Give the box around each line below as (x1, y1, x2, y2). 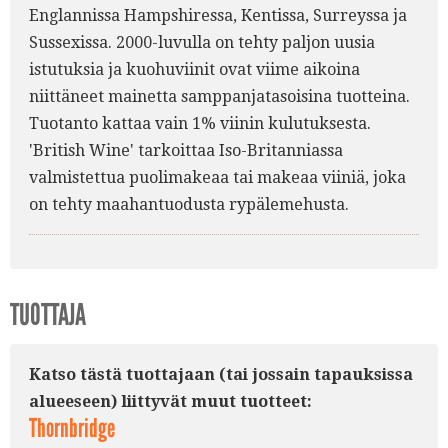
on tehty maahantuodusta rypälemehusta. (29, 195, 349, 215)
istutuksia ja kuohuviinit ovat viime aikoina (29, 60, 360, 80)
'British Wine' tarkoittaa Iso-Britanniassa (29, 141, 343, 161)
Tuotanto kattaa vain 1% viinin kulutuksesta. (29, 114, 371, 134)
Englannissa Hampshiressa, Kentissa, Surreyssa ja (29, 6, 407, 26)
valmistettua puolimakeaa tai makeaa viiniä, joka (29, 168, 406, 188)
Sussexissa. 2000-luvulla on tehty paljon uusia (29, 33, 375, 53)
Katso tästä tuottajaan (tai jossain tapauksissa (29, 365, 413, 385)
